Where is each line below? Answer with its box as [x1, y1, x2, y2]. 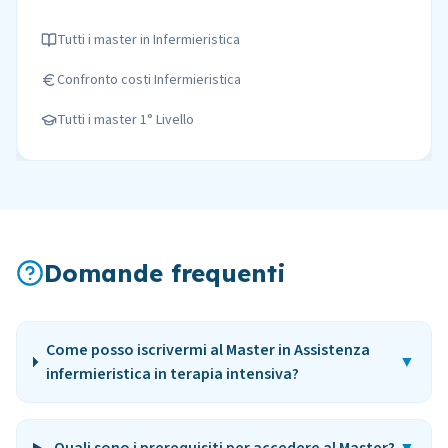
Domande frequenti [44, 258, 286, 288]
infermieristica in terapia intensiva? [45, 363, 299, 385]
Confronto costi [57, 70, 154, 90]
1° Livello [140, 110, 194, 130]
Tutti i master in [57, 30, 153, 50]
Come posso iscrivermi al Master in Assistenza [45, 339, 370, 361]
